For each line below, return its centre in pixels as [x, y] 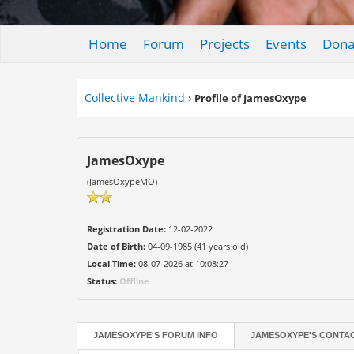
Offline [135, 281]
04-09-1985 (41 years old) [197, 246]
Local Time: [112, 264]
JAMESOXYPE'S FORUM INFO [156, 335]
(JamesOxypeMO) [122, 181]
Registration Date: [127, 229]
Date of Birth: [117, 246]
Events [286, 44]
